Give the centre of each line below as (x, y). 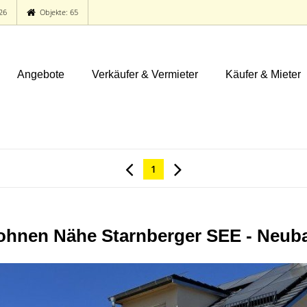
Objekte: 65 (58, 12)
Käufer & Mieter (263, 74)
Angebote (40, 74)
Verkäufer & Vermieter (145, 74)
